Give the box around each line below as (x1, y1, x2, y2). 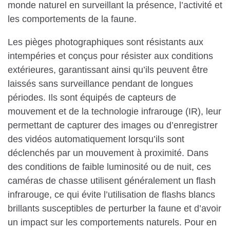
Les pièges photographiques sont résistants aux (8, 37, 203, 48)
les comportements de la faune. (8, 14, 137, 25)
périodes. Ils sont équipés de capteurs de (8, 92, 176, 103)
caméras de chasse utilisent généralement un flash (8, 176, 216, 186)
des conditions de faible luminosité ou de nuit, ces (8, 162, 211, 172)
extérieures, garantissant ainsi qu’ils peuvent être (8, 65, 208, 75)
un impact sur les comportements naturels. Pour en (8, 217, 217, 228)
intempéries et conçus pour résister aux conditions (8, 51, 213, 62)
